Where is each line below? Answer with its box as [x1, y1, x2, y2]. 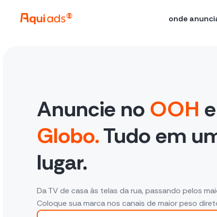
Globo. [37, 121, 99, 150]
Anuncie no [37, 94, 150, 123]
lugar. [37, 148, 87, 176]
